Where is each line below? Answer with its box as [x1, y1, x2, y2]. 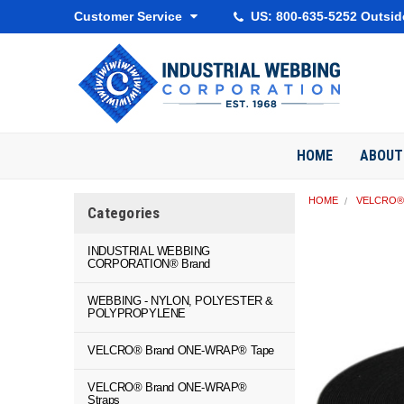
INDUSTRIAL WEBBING [87, 244, 211, 258]
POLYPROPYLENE [87, 307, 187, 320]
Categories [87, 204, 161, 222]
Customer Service [74, 9, 187, 23]
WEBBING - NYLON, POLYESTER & [87, 294, 274, 308]
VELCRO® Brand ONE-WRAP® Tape [87, 344, 275, 357]
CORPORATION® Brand [87, 257, 211, 271]
